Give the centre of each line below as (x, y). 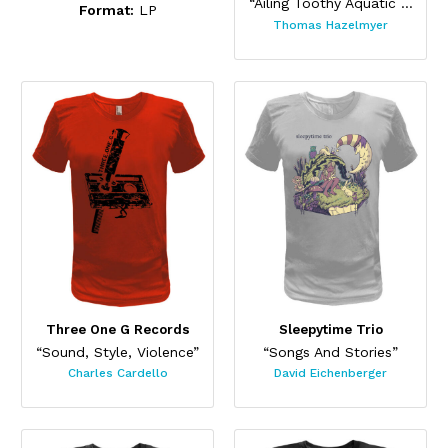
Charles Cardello (117, 373)
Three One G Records (117, 330)
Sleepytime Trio (330, 330)
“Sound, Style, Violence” (117, 351)
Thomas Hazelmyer (330, 24)
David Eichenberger (330, 373)
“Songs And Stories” (330, 351)
